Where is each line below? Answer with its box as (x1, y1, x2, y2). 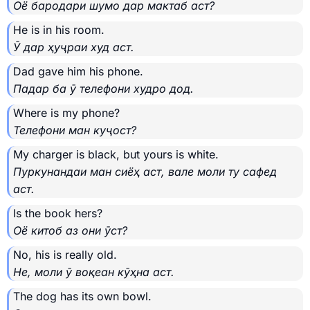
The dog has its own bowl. (13, 289, 152, 304)
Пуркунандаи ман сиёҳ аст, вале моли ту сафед (13, 165, 277, 179)
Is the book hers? (13, 206, 102, 221)
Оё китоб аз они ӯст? (13, 224, 127, 238)
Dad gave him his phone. (13, 64, 143, 79)
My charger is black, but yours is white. (13, 147, 219, 162)
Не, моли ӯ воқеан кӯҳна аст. (13, 265, 174, 280)
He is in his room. (13, 23, 104, 37)
